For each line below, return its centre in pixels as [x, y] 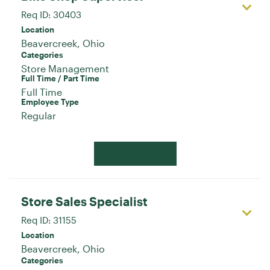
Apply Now [135, 153]
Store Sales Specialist [84, 201]
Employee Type [50, 102]
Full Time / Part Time [60, 78]
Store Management [65, 68]
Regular [39, 115]
